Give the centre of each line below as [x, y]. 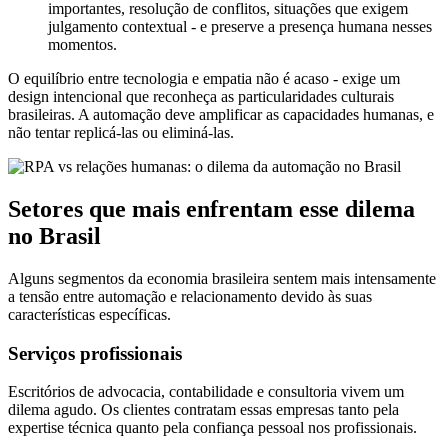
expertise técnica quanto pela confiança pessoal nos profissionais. [212, 428]
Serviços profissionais [95, 353]
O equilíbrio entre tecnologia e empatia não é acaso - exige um [204, 79]
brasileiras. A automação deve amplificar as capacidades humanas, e [221, 115]
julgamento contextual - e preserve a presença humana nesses [240, 27]
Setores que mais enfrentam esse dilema [211, 209]
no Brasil [54, 236]
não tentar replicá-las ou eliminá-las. [121, 133]
